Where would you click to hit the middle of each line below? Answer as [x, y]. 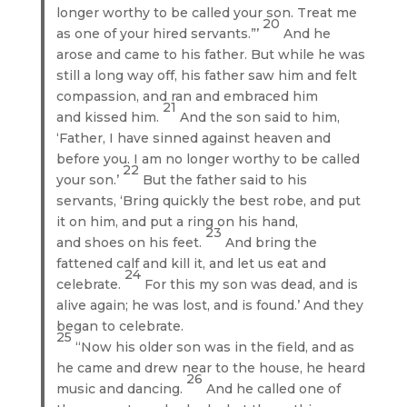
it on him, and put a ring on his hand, [178, 221]
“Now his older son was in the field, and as [215, 347]
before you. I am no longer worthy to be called [208, 159]
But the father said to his [225, 179]
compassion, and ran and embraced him [188, 96]
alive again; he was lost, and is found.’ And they [210, 305]
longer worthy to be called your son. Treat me [207, 12]
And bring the [272, 242]
